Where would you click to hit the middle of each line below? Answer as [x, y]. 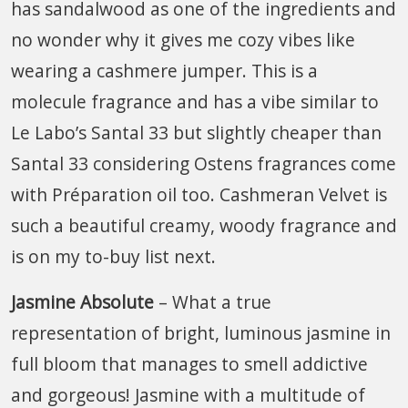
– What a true [213, 301]
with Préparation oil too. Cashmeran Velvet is [199, 194]
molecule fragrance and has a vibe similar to [195, 101]
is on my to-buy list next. [113, 256]
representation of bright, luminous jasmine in [201, 332]
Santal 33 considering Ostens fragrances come [204, 163]
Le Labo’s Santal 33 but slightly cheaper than [196, 132]
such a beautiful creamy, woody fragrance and [204, 225]
